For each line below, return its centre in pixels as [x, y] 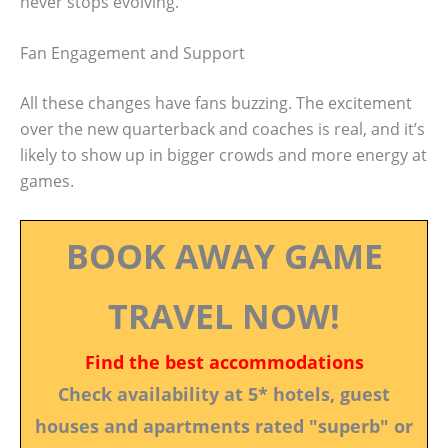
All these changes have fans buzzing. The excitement [216, 103]
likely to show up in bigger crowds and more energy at [223, 155]
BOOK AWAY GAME [224, 255]
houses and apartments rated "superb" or [224, 425]
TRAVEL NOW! [224, 315]
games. [47, 181]
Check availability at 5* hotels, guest [224, 393]
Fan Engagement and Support [132, 53]
